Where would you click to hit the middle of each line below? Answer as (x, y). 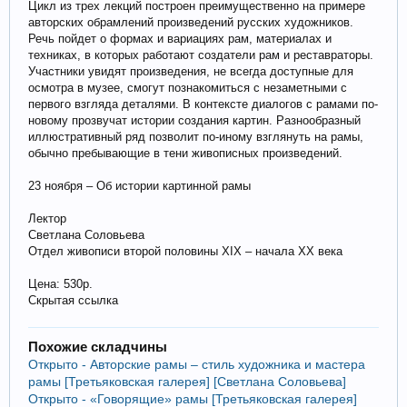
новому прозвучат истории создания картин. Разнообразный (194, 121)
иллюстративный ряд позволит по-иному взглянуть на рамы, (196, 137)
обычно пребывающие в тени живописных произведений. (185, 154)
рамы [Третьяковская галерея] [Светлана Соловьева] (187, 382)
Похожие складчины (98, 347)
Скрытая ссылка (73, 301)
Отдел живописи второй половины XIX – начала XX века (185, 252)
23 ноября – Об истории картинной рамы (139, 186)
